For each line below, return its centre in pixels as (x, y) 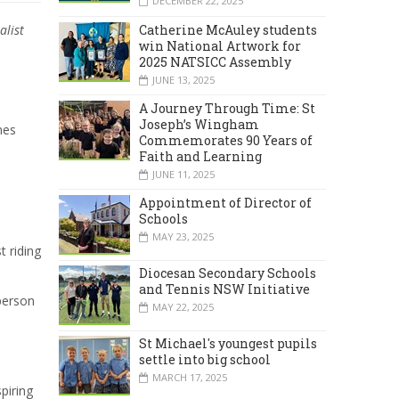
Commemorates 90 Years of (226, 140)
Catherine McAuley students (228, 29)
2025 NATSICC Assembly (215, 61)
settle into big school (205, 360)
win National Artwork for (220, 45)
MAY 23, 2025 (183, 236)
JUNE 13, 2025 (183, 79)
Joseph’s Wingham (199, 124)
